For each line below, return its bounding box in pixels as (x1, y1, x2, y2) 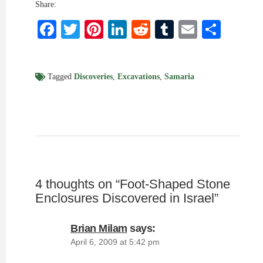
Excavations (117, 72, 160, 81)
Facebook (56, 19, 134, 40)
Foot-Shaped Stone (120, 177, 230, 191)
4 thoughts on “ (35, 177, 120, 191)
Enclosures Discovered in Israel (35, 191, 214, 205)
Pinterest (103, 19, 175, 40)
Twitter (80, 19, 139, 40)
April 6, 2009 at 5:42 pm (70, 237, 160, 247)
